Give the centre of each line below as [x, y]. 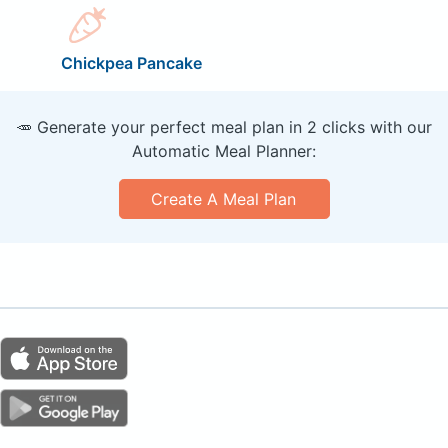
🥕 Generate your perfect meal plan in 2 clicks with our [224, 127]
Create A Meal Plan [224, 199]
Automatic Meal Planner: [224, 151]
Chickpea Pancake [131, 63]
